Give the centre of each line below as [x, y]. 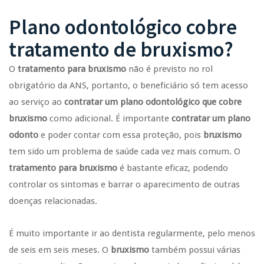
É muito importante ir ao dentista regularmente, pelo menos [132, 233]
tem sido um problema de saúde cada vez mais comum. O [125, 151]
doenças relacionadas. [53, 201]
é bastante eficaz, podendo [173, 168]
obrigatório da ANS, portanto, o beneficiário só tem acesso [128, 85]
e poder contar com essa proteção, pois [121, 135]
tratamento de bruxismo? [121, 49]
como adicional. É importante [109, 118]
